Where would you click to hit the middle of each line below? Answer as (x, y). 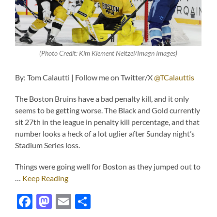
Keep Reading (46, 178)
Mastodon (87, 201)
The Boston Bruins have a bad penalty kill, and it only (102, 99)
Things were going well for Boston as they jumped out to (108, 167)
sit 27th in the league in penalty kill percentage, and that (108, 122)
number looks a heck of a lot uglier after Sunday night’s (105, 134)
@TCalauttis (174, 77)
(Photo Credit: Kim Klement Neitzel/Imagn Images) (108, 54)
